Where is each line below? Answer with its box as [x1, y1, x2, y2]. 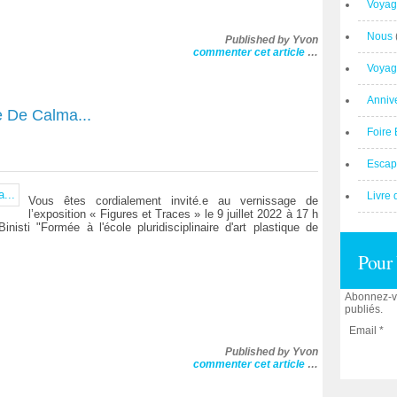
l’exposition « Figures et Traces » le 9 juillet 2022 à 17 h [28, 207, 318, 221]
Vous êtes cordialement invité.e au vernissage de [28, 194, 318, 207]
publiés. [345, 303, 383, 315]
